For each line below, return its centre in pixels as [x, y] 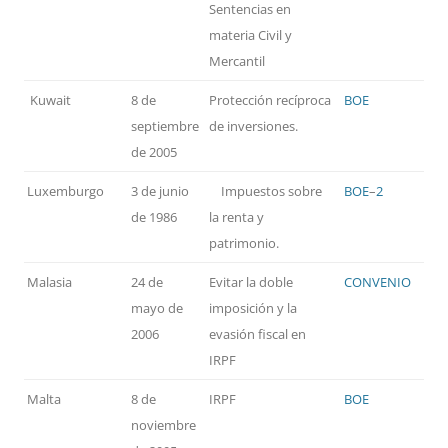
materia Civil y [250, 35]
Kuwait [47, 100]
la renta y [236, 217]
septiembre [165, 126]
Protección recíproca [270, 100]
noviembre [163, 425]
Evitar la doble [251, 282]
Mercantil [237, 61]
